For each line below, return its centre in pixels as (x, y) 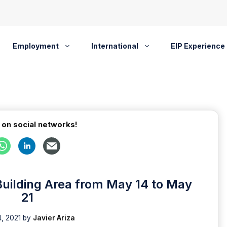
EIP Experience (198, 46)
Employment (35, 46)
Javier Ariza (54, 218)
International (115, 46)
